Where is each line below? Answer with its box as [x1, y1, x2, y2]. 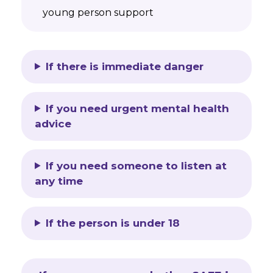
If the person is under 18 [46, 216, 180, 229]
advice [35, 117, 71, 130]
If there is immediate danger [46, 60, 204, 73]
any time [35, 174, 83, 187]
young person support [43, 6, 154, 18]
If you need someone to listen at [46, 159, 227, 172]
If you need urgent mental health [46, 102, 230, 115]
